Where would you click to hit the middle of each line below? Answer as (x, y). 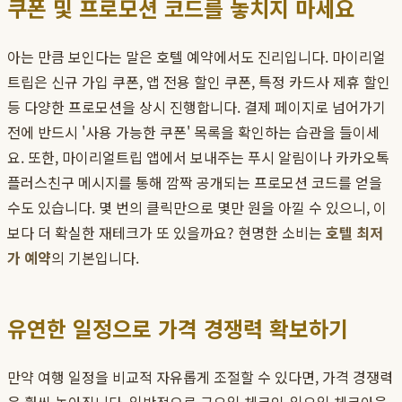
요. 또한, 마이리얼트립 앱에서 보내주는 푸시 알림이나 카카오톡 (198, 157)
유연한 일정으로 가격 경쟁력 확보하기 (178, 328)
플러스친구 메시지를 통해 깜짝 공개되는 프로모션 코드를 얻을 (195, 183)
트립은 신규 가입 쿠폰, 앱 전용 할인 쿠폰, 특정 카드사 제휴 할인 (199, 82)
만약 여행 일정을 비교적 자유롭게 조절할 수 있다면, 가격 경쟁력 (200, 377)
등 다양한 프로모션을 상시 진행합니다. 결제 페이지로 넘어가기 (197, 107)
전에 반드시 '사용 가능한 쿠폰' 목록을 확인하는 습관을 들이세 (193, 132)
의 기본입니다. (95, 258)
